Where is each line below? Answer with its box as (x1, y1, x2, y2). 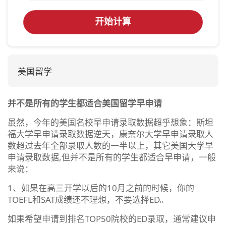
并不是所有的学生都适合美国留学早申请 (8, 97, 162, 109)
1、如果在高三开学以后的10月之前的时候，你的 (8, 182, 194, 194)
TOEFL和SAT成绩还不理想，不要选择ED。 (8, 193, 168, 205)
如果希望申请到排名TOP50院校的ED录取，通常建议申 (8, 212, 216, 224)
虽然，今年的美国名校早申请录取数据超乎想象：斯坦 (8, 116, 213, 128)
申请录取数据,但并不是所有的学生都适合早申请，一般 (8, 151, 216, 163)
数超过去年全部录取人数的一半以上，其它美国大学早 (8, 139, 213, 151)
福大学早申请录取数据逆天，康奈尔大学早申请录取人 (8, 128, 213, 140)
